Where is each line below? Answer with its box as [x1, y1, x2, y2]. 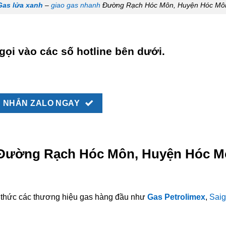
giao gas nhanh [50, 1, 100, 10]
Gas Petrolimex [147, 192, 206, 201]
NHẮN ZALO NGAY [3, 98, 80, 107]
